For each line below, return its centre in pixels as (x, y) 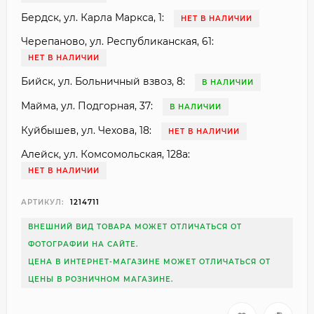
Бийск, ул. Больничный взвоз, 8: (103, 81)
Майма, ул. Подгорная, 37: (87, 105)
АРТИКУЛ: (42, 202)
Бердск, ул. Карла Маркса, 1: (93, 17)
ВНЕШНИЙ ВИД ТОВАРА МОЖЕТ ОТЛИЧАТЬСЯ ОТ (135, 226)
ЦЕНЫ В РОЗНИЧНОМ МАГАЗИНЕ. (101, 279)
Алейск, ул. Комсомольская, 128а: (105, 154)
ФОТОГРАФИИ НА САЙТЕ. (83, 244)
